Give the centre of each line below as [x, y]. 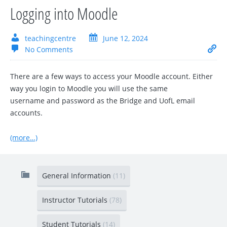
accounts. [26, 113]
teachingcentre [50, 39]
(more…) [24, 138]
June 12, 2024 [125, 39]
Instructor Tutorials [76, 200]
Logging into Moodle [64, 14]
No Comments [49, 50]
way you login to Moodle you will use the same [89, 89]
